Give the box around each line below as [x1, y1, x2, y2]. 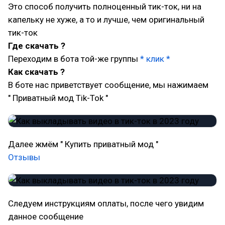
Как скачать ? [8, 67, 65, 77]
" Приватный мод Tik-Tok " [8, 93, 108, 103]
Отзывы [8, 152, 40, 162]
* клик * [138, 54, 170, 64]
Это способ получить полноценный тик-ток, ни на [8, 2, 201, 12]
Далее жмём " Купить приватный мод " [8, 139, 158, 149]
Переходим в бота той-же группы [8, 54, 138, 64]
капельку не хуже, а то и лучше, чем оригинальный [8, 15, 204, 25]
